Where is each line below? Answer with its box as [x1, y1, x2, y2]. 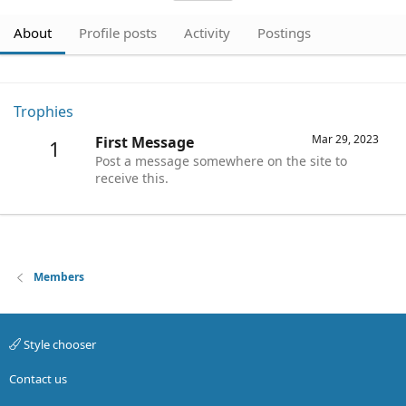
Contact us [9, 370, 67, 387]
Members [34, 269, 85, 285]
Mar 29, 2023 [312, 131, 379, 148]
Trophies [14, 101, 73, 121]
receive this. [95, 169, 169, 188]
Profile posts [79, 24, 157, 42]
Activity [184, 24, 230, 42]
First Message [95, 132, 194, 153]
